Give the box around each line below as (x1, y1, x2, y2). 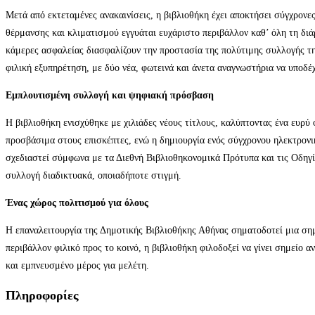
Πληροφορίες (6, 288, 79, 303)
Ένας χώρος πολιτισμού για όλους (6, 198, 148, 209)
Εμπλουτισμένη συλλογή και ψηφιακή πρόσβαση (6, 90, 214, 101)
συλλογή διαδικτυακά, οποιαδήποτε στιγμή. (6, 170, 181, 181)
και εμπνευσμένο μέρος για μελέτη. (6, 260, 149, 271)
